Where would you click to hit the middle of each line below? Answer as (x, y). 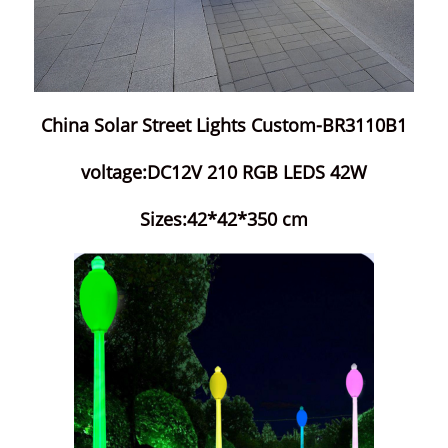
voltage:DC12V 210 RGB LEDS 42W (224, 172)
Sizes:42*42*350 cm (224, 219)
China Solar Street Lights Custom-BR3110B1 (224, 125)
